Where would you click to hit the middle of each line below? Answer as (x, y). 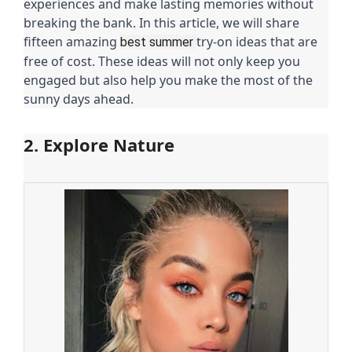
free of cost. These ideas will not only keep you (162, 61)
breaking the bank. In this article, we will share (161, 22)
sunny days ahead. (79, 99)
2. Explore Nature (99, 144)
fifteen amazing (72, 41)
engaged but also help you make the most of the (168, 80)
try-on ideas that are (257, 41)
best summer (158, 42)
